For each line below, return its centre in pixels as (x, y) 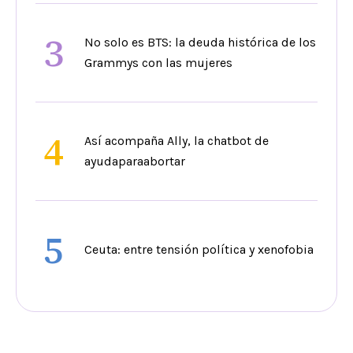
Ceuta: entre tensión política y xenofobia (199, 249)
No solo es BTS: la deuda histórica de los (200, 42)
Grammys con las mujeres (158, 62)
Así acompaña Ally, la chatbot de (176, 140)
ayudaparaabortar (135, 161)
